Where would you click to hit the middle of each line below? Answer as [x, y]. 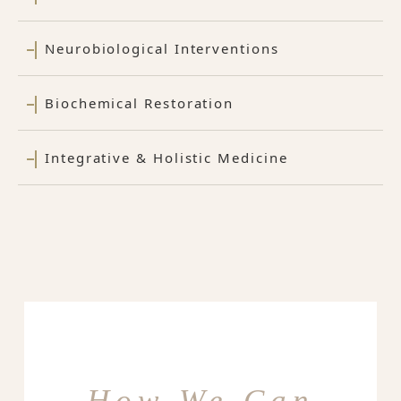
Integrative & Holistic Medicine [166, 158]
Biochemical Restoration [140, 103]
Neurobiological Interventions [162, 49]
